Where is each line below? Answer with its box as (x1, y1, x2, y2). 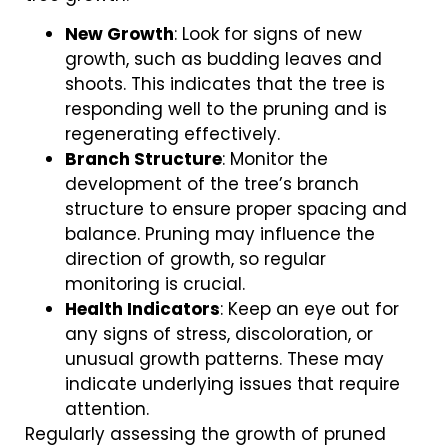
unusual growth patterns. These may (65, 346, 384, 371)
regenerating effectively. (65, 121, 280, 146)
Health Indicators (65, 296, 220, 321)
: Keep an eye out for (220, 296, 399, 321)
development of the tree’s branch (65, 171, 359, 196)
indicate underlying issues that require (65, 371, 400, 396)
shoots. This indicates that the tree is (65, 71, 385, 96)
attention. (65, 396, 149, 421)
